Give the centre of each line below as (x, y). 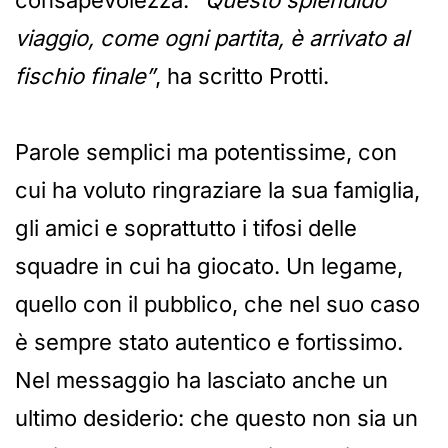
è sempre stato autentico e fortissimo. (209, 341)
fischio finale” (85, 75)
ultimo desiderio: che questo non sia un (216, 417)
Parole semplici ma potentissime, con (206, 151)
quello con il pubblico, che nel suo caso (217, 303)
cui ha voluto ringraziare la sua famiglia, (217, 189)
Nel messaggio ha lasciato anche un (201, 379)
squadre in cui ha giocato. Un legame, (209, 265)
